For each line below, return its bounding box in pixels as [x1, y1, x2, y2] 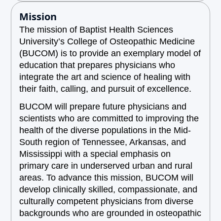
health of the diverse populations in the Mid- [19, 125, 191, 135]
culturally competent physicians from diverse [19, 196, 194, 206]
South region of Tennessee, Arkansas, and [19, 137, 186, 147]
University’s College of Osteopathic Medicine [19, 37, 195, 46]
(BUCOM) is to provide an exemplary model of [19, 48, 201, 58]
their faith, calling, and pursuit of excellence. [19, 84, 192, 94]
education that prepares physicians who [19, 60, 176, 70]
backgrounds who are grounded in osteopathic [19, 208, 202, 218]
